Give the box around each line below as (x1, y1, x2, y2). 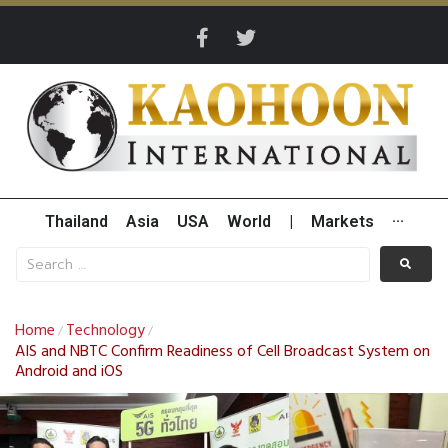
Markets (310, 212, 374, 232)
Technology (66, 318, 145, 345)
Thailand (44, 212, 108, 232)
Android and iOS (15, 359, 123, 386)
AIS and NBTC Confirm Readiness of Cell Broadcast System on (15, 339, 430, 366)
